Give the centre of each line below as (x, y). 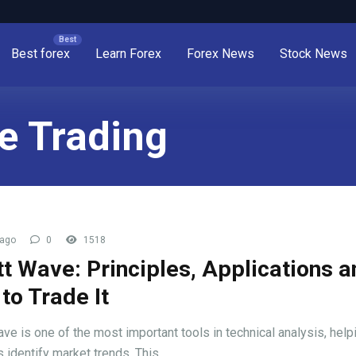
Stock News (313, 54)
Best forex (41, 54)
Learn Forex (128, 54)
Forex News (221, 54)
